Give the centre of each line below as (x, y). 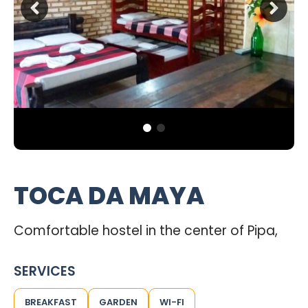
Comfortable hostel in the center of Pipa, (146, 231)
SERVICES (45, 271)
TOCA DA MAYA (109, 196)
